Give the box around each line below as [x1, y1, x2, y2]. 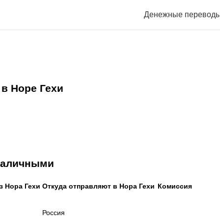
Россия [42, 208, 65, 217]
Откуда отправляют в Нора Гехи [42, 182, 155, 190]
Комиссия [158, 182, 192, 190]
